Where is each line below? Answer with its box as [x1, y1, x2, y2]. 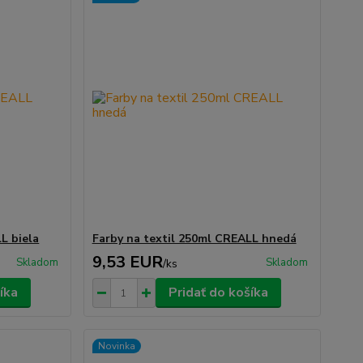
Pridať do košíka [168, 284, 268, 301]
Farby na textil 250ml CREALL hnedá [92, 231, 297, 246]
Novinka [97, 340, 135, 352]
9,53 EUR [92, 251, 163, 273]
